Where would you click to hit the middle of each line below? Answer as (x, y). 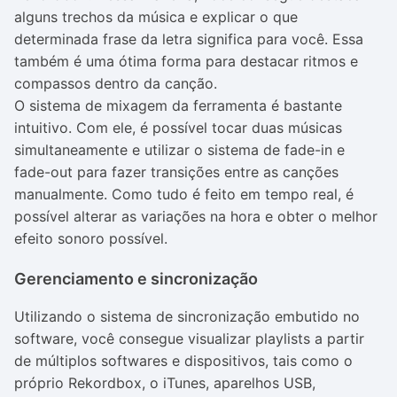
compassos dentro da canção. (116, 83)
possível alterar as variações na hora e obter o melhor (196, 216)
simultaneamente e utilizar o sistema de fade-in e (179, 150)
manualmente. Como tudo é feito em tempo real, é (184, 194)
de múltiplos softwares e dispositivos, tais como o (183, 361)
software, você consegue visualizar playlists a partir (189, 339)
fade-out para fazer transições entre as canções (176, 172)
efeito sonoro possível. (91, 238)
